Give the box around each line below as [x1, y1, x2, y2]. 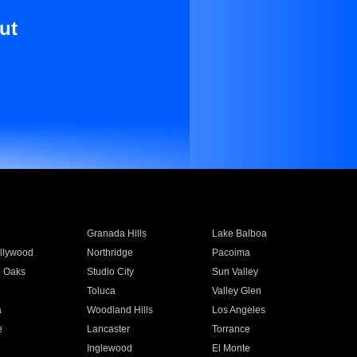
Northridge [86, 247, 133, 258]
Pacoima [212, 247, 251, 258]
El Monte [212, 343, 251, 354]
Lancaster [86, 324, 130, 335]
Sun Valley [212, 266, 259, 277]
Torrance [212, 324, 251, 335]
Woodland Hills [86, 304, 153, 316]
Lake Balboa [212, 228, 268, 239]
